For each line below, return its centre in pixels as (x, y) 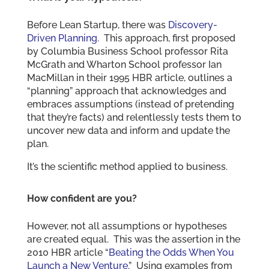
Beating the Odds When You (171, 252)
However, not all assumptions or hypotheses (127, 226)
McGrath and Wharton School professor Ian (124, 64)
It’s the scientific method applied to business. (127, 166)
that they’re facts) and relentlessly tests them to (134, 117)
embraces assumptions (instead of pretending (130, 104)
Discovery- (192, 25)
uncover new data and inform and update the (128, 130)
